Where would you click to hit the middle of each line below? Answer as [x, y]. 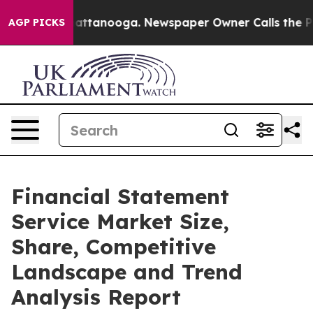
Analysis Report [96, 297]
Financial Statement [120, 196]
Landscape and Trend [127, 272]
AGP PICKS [37, 22]
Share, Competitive [114, 247]
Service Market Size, [120, 221]
